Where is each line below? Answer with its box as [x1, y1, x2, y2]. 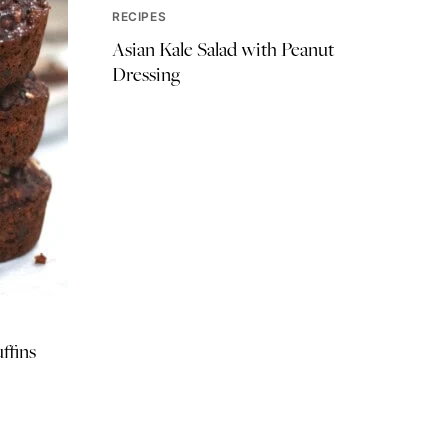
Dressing [112, 60, 180, 87]
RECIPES [112, 8, 167, 24]
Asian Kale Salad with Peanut [112, 35, 334, 62]
